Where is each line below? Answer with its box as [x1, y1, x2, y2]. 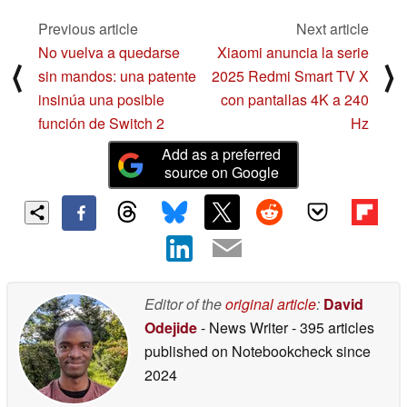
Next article [296, 18, 369, 40]
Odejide [144, 316, 197, 338]
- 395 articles [292, 316, 374, 338]
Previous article [38, 18, 138, 40]
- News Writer [197, 316, 292, 338]
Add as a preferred [162, 144, 282, 165]
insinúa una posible [38, 89, 164, 111]
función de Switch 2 [38, 113, 164, 134]
